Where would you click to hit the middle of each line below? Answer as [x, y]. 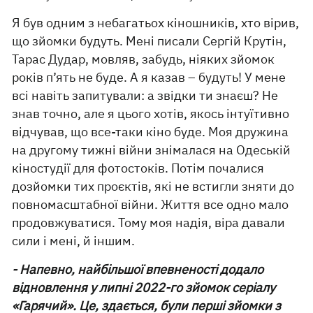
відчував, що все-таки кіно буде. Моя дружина [151, 131]
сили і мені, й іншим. [74, 240]
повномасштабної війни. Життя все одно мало [151, 204]
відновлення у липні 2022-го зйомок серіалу [144, 287]
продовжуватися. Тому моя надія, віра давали [149, 222]
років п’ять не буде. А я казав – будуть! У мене [149, 77]
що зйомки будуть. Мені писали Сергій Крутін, [150, 41]
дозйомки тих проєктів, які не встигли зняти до [153, 186]
